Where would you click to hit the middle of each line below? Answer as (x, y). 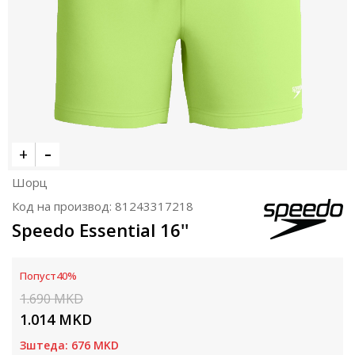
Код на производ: (63, 206)
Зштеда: (46, 345)
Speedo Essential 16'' (100, 230)
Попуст (38, 276)
